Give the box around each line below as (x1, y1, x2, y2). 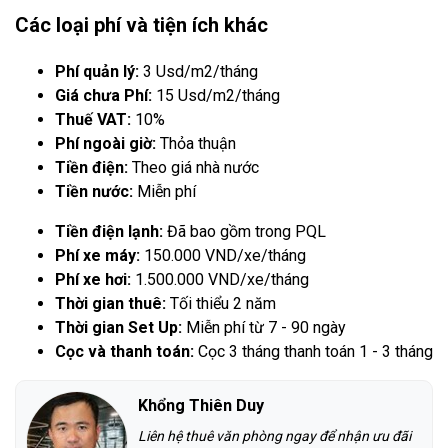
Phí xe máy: (55, 245, 144, 265)
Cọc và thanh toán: (55, 341, 198, 361)
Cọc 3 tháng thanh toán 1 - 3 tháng (198, 341, 433, 361)
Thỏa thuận (160, 133, 236, 153)
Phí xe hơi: (55, 269, 135, 289)
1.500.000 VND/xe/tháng (135, 269, 309, 289)
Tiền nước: (55, 181, 137, 201)
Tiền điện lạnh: (55, 221, 167, 241)
